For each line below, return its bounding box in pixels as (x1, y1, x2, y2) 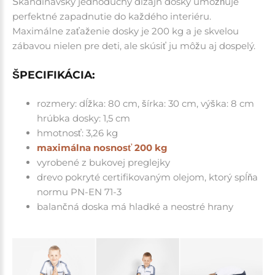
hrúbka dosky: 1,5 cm (37, 112, 130, 124)
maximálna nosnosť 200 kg (37, 141, 168, 153)
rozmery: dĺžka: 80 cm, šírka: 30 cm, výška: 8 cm (37, 97, 254, 109)
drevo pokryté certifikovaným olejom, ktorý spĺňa (37, 171, 258, 183)
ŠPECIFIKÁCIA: (12, 68, 95, 81)
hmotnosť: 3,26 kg (37, 126, 118, 139)
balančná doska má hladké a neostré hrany (37, 200, 233, 212)
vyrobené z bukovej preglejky (37, 156, 170, 168)
